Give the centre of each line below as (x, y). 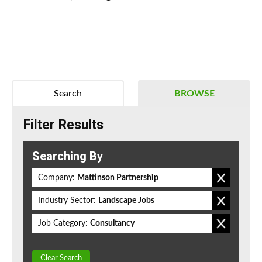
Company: (56, 178)
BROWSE (194, 94)
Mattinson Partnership (118, 178)
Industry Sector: (67, 201)
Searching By (68, 156)
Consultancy (112, 224)
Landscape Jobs (126, 201)
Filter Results (63, 125)
